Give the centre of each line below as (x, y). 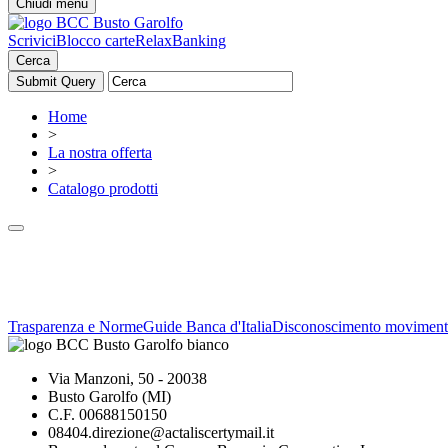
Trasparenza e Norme (75, 326)
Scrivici (32, 40)
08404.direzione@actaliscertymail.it (161, 432)
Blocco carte (95, 40)
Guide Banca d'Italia (207, 326)
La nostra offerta (100, 152)
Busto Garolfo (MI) (109, 396)
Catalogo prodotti (103, 188)
